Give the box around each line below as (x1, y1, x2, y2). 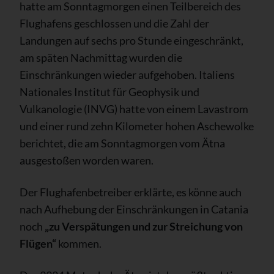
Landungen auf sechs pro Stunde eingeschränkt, (20, 34, 243, 48)
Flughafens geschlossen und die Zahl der (20, 17, 209, 31)
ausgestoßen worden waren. (20, 154, 154, 168)
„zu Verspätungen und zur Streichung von (45, 220, 243, 234)
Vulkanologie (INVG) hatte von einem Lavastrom (20, 102, 248, 116)
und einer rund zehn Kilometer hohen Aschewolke (20, 119, 254, 133)
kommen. (56, 237, 102, 251)
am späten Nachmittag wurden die (20, 51, 182, 65)
